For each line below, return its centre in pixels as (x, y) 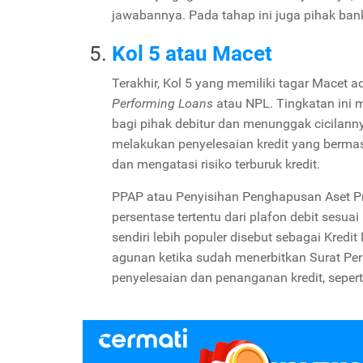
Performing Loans (164, 103)
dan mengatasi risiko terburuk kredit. (216, 164)
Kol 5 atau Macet (192, 53)
